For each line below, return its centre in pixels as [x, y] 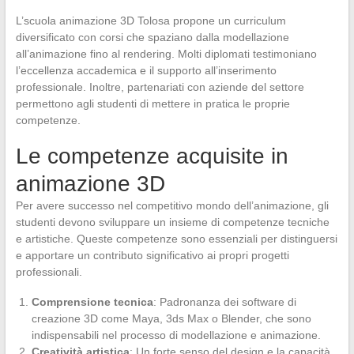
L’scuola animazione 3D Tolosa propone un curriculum [151, 20]
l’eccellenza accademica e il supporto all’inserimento [146, 70]
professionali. [49, 271]
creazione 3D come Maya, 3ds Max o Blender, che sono [171, 318]
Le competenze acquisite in [152, 156]
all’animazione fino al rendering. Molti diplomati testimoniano [166, 53]
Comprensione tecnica [92, 301]
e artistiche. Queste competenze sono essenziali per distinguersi [176, 238]
